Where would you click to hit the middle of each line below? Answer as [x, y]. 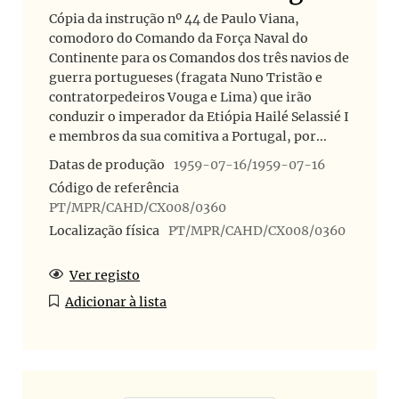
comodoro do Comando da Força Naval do [179, 39]
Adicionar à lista [116, 302]
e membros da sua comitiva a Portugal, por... [188, 137]
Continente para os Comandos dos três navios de [199, 58]
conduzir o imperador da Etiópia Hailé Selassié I [199, 117]
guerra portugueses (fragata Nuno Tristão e [186, 78]
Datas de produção [107, 165]
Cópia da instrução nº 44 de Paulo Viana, [174, 19]
